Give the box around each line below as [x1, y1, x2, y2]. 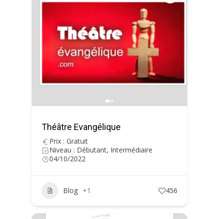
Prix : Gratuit [49, 136, 88, 146]
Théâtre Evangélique [42, 122, 121, 132]
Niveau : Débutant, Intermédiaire [49, 145, 153, 154]
